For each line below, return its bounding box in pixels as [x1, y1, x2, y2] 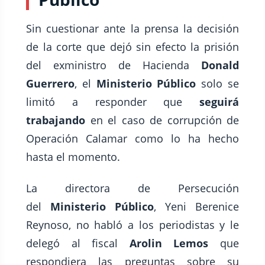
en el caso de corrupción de [90, 113, 239, 128]
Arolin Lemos [129, 236, 209, 251]
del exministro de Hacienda [26, 58, 201, 73]
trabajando [26, 113, 91, 128]
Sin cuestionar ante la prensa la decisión [26, 21, 239, 36]
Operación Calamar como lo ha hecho [26, 131, 239, 146]
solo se [196, 76, 240, 91]
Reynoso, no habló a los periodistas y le [26, 218, 239, 232]
